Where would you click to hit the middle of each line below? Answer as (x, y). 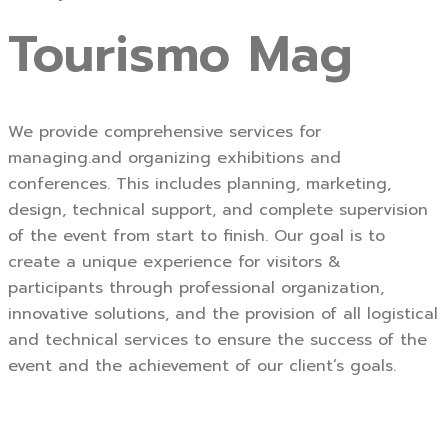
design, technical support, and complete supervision (218, 210)
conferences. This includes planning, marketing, (199, 184)
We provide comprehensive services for (164, 132)
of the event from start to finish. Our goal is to (196, 236)
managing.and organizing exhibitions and (174, 158)
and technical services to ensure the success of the (217, 340)
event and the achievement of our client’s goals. (202, 366)
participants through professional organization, (196, 288)
